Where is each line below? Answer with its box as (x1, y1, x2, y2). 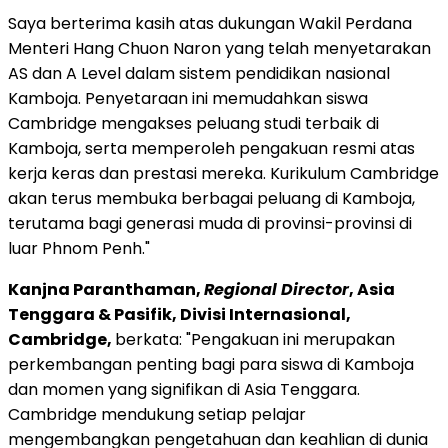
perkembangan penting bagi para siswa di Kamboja (8, 352, 414, 376)
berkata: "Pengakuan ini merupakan (115, 327, 395, 351)
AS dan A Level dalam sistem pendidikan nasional (8, 61, 390, 85)
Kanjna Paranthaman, (8, 277, 204, 301)
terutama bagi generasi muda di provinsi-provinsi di (8, 211, 412, 235)
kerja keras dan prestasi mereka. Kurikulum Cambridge (8, 161, 439, 185)
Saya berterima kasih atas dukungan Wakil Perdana (8, 11, 412, 35)
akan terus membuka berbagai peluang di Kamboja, (8, 186, 415, 210)
